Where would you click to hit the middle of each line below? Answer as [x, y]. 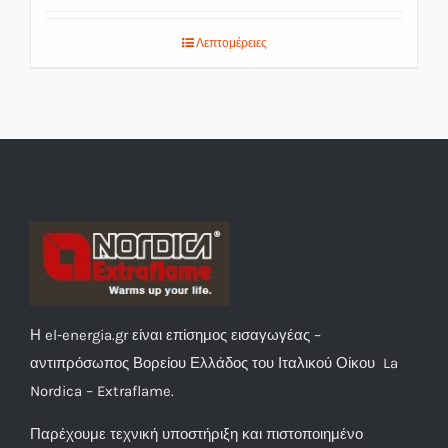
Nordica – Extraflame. [102, 390]
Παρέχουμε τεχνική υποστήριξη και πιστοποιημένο [196, 433]
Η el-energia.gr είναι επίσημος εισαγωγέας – [175, 334]
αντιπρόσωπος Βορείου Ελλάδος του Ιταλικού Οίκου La [214, 362]
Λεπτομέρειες [231, 43]
